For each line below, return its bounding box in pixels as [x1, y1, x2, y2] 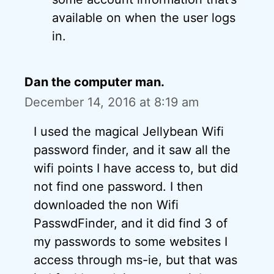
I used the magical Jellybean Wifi [34, 124, 224, 139]
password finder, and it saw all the [34, 143, 231, 158]
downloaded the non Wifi [34, 198, 179, 213]
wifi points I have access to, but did [34, 161, 238, 176]
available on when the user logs [52, 10, 235, 26]
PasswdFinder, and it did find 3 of [34, 216, 228, 231]
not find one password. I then [34, 179, 203, 194]
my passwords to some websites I [34, 234, 228, 250]
